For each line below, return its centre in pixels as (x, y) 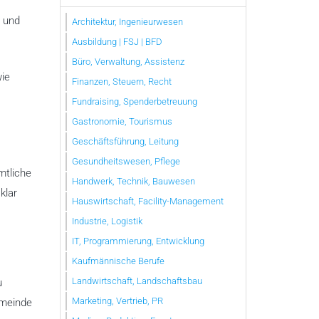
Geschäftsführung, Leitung (125, 141)
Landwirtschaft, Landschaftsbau (137, 281)
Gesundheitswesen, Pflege (126, 161)
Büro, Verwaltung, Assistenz (128, 61)
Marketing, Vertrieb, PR (117, 300)
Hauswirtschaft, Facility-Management (148, 201)
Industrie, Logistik (107, 221)
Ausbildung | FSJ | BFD (117, 41)
